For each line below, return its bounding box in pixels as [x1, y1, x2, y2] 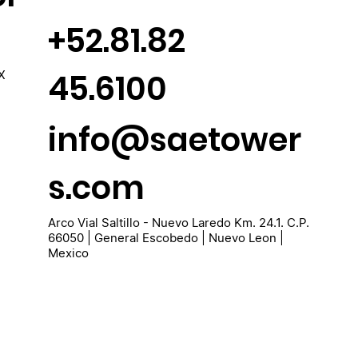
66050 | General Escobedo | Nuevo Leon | [47, 229, 284, 245]
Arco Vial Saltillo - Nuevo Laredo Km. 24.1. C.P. [47, 214, 309, 230]
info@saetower [47, 117, 301, 162]
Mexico [47, 245, 89, 261]
